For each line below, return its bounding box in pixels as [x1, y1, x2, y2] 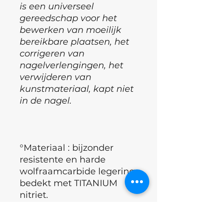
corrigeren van [20, 48, 84, 59]
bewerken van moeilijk [20, 24, 121, 35]
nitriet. [20, 189, 48, 200]
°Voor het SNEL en [20, 201, 104, 212]
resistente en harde [20, 154, 106, 165]
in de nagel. [20, 95, 72, 106]
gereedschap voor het [20, 12, 117, 24]
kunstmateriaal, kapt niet [20, 83, 134, 94]
